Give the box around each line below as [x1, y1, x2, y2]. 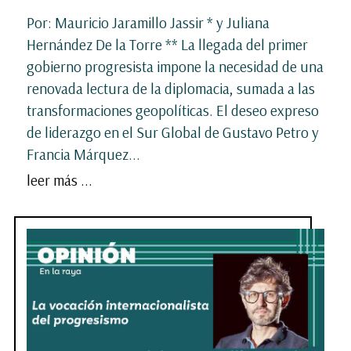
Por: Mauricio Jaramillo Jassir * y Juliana [27, 13, 270, 32]
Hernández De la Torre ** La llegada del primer [27, 34, 308, 54]
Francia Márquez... [27, 144, 140, 164]
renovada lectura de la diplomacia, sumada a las [27, 78, 315, 98]
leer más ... [27, 170, 92, 190]
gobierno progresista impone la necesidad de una [27, 56, 324, 76]
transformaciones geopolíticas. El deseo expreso [27, 100, 319, 120]
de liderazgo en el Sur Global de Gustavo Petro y [27, 122, 319, 142]
